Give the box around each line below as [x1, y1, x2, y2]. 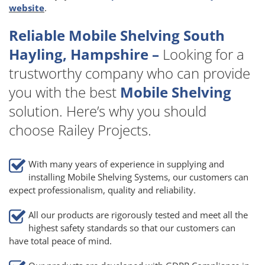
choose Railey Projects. [9, 119, 151, 140]
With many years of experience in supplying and [28, 157, 224, 170]
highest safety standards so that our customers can [28, 221, 235, 234]
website [9, 1, 44, 14]
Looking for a [159, 44, 244, 64]
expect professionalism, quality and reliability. [9, 183, 196, 196]
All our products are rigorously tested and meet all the [28, 208, 248, 221]
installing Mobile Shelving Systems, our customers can [28, 170, 248, 183]
